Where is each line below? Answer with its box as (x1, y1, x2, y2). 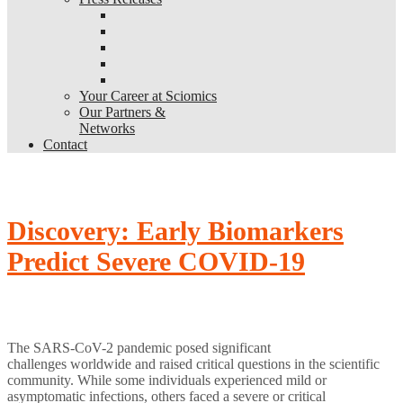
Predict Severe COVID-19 (7, 246, 305, 276)
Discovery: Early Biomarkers (7, 215, 344, 246)
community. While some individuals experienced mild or (7, 372, 327, 388)
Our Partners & (79, 104, 166, 120)
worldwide (70, 355, 135, 372)
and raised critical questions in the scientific (135, 355, 380, 372)
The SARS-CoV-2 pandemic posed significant (7, 339, 271, 355)
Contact (43, 137, 87, 152)
